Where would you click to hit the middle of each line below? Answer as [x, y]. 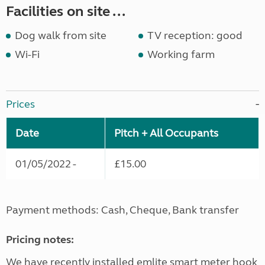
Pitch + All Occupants [166, 133]
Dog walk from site [61, 36]
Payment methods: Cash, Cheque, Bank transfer [122, 210]
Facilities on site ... [66, 12]
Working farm [181, 55]
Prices [20, 104]
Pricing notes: [41, 240]
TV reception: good [195, 36]
